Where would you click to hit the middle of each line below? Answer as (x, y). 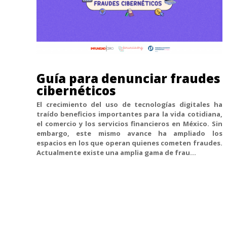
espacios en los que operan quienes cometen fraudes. (129, 143)
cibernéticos (76, 91)
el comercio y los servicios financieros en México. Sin (129, 124)
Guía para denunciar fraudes (128, 79)
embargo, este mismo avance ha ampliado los (129, 134)
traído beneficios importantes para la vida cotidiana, (129, 114)
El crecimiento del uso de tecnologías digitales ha (129, 105)
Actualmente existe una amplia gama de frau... (116, 153)
